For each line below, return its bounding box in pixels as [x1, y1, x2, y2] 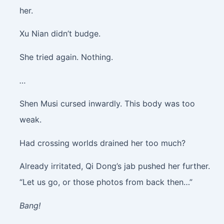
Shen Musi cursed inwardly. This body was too [19, 98, 195, 109]
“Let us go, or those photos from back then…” [19, 177, 192, 187]
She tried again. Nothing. [19, 52, 113, 62]
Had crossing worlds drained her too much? [19, 137, 185, 148]
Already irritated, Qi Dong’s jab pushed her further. [19, 161, 210, 171]
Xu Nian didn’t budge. [19, 28, 100, 39]
